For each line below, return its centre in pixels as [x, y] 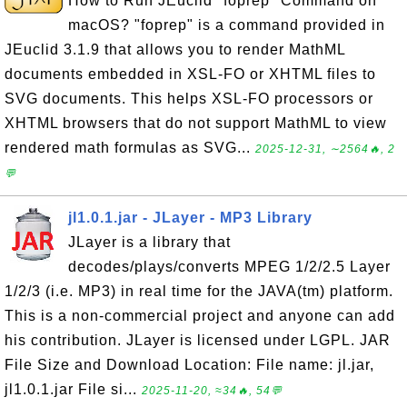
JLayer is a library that [149, 242]
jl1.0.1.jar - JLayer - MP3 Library [190, 218]
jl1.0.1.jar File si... [73, 389]
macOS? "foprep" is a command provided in [227, 25]
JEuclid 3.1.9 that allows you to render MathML [175, 50]
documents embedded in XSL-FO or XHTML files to [190, 74]
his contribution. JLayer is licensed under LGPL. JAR [198, 340]
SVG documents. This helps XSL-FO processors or [189, 99]
